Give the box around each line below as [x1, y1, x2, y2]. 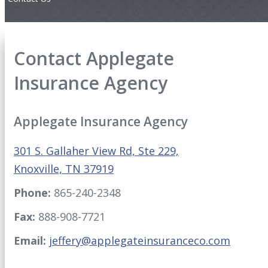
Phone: [14, 185, 51, 200]
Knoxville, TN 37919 [14, 162, 114, 176]
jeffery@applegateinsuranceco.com [49, 233, 230, 248]
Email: [14, 233, 46, 248]
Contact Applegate [14, 46, 174, 71]
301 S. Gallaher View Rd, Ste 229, [14, 144, 179, 159]
